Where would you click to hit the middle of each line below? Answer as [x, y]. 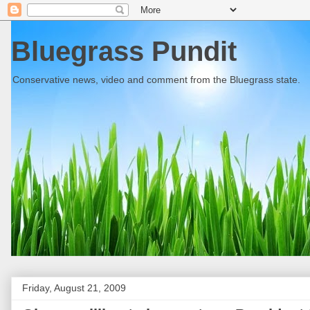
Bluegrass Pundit [124, 51]
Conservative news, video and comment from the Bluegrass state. [156, 80]
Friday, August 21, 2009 [74, 288]
